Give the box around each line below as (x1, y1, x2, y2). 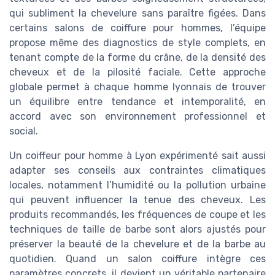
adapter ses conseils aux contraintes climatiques (9, 164, 266, 176)
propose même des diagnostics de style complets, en (9, 36, 266, 48)
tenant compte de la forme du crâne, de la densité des (9, 51, 266, 63)
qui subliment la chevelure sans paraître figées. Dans (9, 7, 266, 19)
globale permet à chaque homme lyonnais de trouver (9, 80, 266, 93)
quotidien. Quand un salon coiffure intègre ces (9, 252, 266, 265)
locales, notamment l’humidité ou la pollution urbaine (9, 179, 266, 191)
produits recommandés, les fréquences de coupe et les (9, 208, 266, 220)
